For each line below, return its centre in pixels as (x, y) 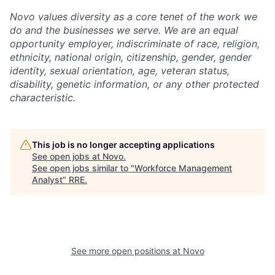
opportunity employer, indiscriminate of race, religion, (135, 44)
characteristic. (43, 98)
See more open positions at (127, 251)
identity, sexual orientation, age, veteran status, (120, 71)
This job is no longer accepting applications (123, 145)
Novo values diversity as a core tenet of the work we (134, 17)
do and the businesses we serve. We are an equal (124, 30)
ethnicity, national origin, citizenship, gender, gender (131, 57)
